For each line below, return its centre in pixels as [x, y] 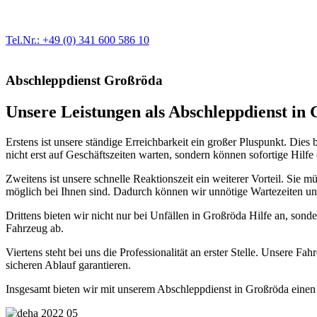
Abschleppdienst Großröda [84, 80]
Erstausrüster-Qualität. [55, 28]
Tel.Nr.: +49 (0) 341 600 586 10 [77, 40]
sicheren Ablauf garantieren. [68, 265]
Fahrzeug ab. [35, 228]
